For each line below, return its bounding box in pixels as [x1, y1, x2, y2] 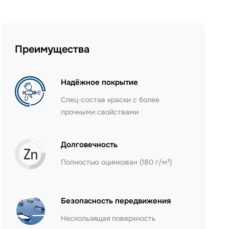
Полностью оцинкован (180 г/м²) [61, 157, 172, 167]
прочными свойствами [61, 107, 139, 117]
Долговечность [61, 140, 118, 150]
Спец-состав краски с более [61, 95, 160, 104]
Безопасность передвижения [61, 196, 171, 206]
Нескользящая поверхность [61, 214, 156, 223]
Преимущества [15, 43, 90, 56]
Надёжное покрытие [61, 77, 139, 87]
